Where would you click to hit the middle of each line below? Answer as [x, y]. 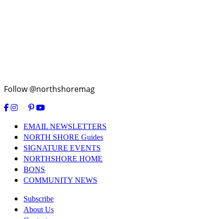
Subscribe [39, 199]
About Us [39, 210]
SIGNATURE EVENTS [62, 148]
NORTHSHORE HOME [63, 159]
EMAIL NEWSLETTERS [65, 127]
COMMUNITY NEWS [60, 180]
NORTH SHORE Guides [63, 137]
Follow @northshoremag [49, 89]
